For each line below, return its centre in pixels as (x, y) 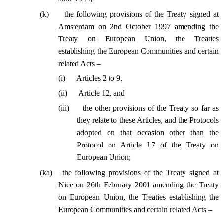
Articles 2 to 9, (100, 78)
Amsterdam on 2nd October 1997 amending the (138, 26)
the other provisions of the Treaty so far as (151, 108)
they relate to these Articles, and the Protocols (148, 120)
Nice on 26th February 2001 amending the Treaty (138, 184)
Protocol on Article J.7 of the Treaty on (148, 145)
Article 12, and (102, 93)
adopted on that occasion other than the (148, 133)
